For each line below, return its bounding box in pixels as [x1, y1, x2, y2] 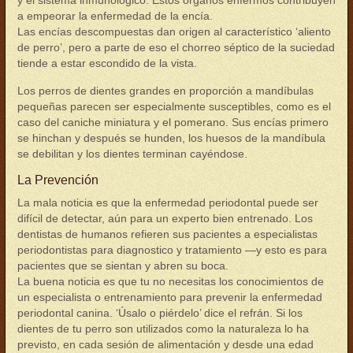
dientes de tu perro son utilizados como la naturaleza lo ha [17, 322, 309, 335]
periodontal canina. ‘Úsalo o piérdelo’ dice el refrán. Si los [17, 307, 303, 319]
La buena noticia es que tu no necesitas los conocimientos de [17, 275, 324, 288]
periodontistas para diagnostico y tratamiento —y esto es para [17, 243, 327, 256]
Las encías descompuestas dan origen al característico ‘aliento [17, 25, 331, 38]
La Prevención [17, 173, 98, 187]
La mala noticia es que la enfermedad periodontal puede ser [17, 196, 318, 209]
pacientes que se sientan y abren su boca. [17, 259, 229, 272]
